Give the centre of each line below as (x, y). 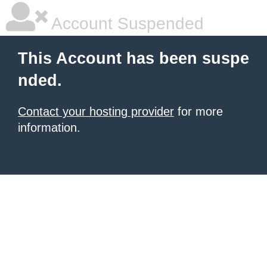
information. (49, 128)
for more (198, 111)
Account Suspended (126, 24)
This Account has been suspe (133, 58)
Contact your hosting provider (96, 111)
